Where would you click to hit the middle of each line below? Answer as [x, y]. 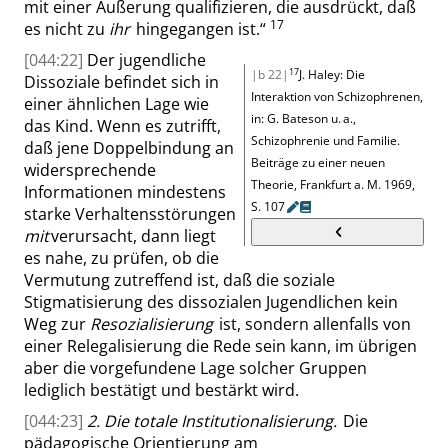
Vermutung [69, 280]
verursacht [91, 236]
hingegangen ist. [195, 29]
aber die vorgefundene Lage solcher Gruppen [195, 368]
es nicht [55, 29]
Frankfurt [325, 184]
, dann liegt [174, 236]
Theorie [272, 184]
